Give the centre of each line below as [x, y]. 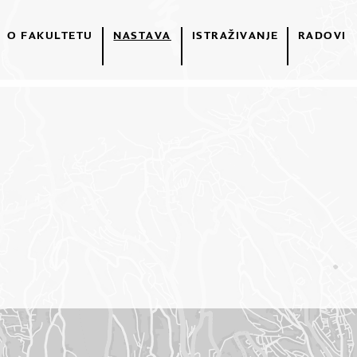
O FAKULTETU [50, 35]
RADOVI [322, 35]
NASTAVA [142, 35]
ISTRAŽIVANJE [235, 35]
